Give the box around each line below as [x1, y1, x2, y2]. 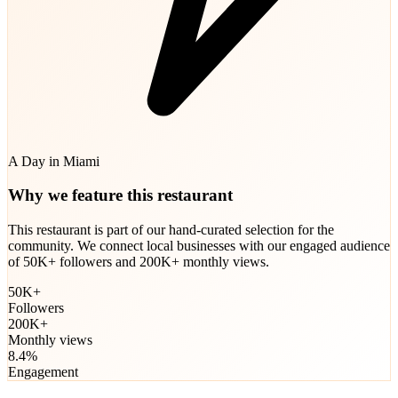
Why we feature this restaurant [8, 186, 233, 205]
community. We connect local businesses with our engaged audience [8, 238, 390, 254]
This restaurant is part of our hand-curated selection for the [8, 222, 334, 238]
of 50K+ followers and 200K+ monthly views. [8, 254, 269, 270]
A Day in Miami [8, 153, 99, 169]
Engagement [8, 364, 78, 380]
